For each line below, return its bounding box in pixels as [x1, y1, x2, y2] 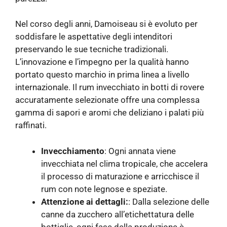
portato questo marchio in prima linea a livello [15, 69, 190, 80]
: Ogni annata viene [104, 145, 176, 156]
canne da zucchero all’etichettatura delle [41, 209, 194, 219]
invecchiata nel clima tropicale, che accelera [41, 158, 208, 169]
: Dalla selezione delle [128, 196, 209, 207]
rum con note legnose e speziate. [41, 183, 167, 194]
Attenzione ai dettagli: [41, 196, 128, 207]
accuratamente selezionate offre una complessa [15, 95, 200, 105]
